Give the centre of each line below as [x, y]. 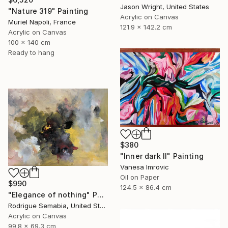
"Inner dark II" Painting [162, 156]
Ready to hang [31, 52]
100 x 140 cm [29, 42]
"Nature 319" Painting [48, 11]
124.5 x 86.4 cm [146, 187]
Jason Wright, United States [165, 6]
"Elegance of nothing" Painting [100, 194]
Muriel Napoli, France [42, 22]
